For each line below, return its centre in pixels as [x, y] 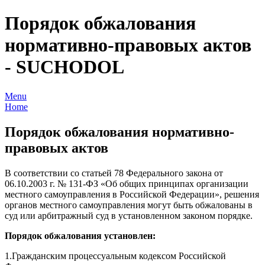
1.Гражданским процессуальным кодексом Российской [115, 256]
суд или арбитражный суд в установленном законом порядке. [129, 215]
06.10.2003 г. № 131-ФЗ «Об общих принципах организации [127, 183]
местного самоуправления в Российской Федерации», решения [132, 194]
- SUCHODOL [64, 67]
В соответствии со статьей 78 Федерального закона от [114, 173]
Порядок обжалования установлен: [80, 235]
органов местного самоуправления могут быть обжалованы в [129, 205]
